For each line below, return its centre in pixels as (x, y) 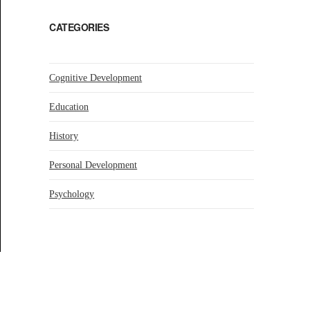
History (64, 136)
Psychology (72, 194)
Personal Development (93, 165)
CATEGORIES (79, 27)
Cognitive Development (96, 77)
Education (69, 107)
